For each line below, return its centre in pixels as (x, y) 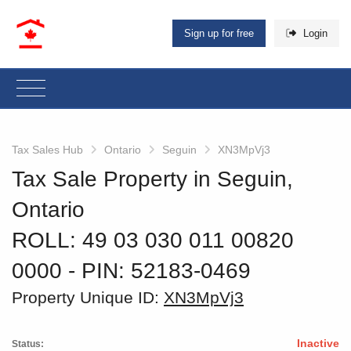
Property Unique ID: (88, 297)
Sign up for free (219, 34)
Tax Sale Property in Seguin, (152, 179)
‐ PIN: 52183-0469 (159, 270)
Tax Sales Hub (47, 149)
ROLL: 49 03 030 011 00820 (153, 240)
